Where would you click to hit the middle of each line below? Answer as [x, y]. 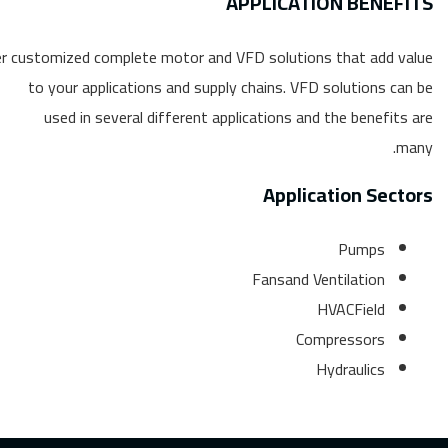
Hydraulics [350, 369]
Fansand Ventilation [318, 279]
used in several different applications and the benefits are [238, 117]
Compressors [340, 339]
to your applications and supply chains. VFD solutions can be [230, 87]
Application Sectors [348, 194]
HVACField [351, 309]
